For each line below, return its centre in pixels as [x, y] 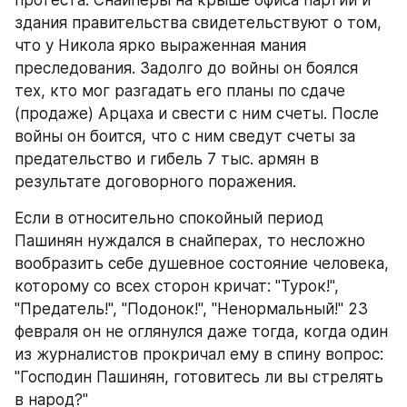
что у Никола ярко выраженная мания [160, 45]
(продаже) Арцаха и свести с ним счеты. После [197, 114]
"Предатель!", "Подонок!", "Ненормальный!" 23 [191, 309]
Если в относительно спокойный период [169, 218]
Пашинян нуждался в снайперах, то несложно [190, 241]
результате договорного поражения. [155, 182]
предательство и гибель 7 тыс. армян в [167, 159]
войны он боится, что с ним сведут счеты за [185, 136]
